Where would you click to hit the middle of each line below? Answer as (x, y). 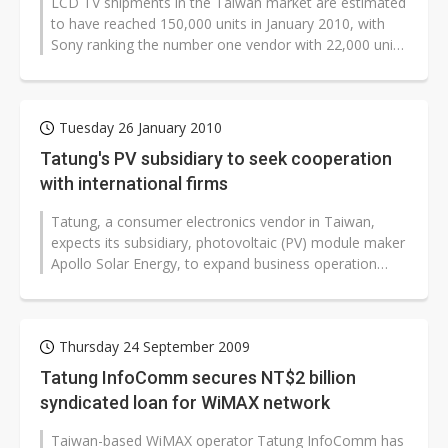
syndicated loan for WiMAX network (185, 402)
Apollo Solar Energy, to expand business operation (214, 263)
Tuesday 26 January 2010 (140, 127)
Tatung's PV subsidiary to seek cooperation (216, 158)
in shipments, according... (132, 65)
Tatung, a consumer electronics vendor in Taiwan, (213, 221)
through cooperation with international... (180, 284)
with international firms (134, 183)
